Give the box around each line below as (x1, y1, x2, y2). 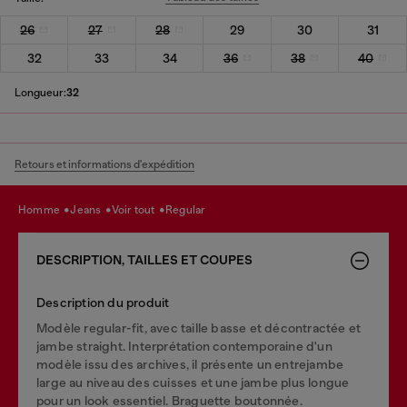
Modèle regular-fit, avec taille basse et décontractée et (36, 320, 362, 335)
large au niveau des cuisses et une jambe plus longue (36, 374, 350, 390)
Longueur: (15, 85, 66, 99)
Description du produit (36, 294, 170, 310)
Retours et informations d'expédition (15, 157, 194, 171)
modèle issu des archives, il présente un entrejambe (36, 356, 344, 372)
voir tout (118, 203, 157, 216)
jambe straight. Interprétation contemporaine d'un (36, 338, 333, 353)
